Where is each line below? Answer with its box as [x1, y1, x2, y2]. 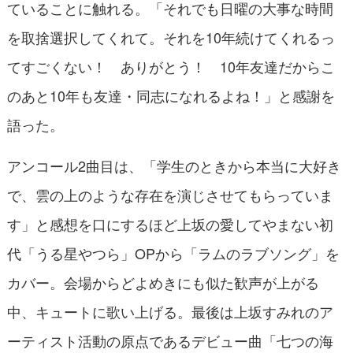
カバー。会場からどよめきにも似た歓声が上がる [6, 271, 319, 292]
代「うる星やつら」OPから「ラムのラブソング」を [6, 242, 340, 263]
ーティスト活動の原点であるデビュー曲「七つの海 [6, 329, 333, 351]
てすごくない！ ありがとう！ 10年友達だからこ [6, 55, 335, 76]
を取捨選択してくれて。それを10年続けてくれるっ [6, 26, 335, 47]
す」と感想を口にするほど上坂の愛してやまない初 [6, 213, 333, 234]
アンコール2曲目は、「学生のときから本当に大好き [6, 154, 341, 176]
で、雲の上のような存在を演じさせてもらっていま [6, 184, 333, 205]
